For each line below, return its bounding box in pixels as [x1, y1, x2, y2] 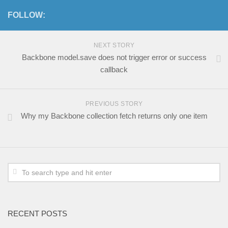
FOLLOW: [8, 10, 45, 19]
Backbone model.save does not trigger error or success [21, 52, 207, 62]
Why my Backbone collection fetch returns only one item [20, 111, 208, 120]
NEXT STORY [93, 41, 135, 49]
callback [100, 65, 128, 74]
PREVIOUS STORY [85, 100, 143, 107]
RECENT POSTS [8, 209, 67, 218]
